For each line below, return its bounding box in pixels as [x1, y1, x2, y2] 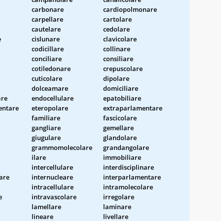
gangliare [32, 123, 61, 132]
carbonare [32, 4, 64, 14]
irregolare [103, 192, 134, 201]
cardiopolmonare [103, 4, 157, 14]
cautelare [32, 24, 61, 34]
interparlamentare [103, 172, 161, 182]
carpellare [32, 14, 63, 24]
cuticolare [32, 74, 62, 83]
